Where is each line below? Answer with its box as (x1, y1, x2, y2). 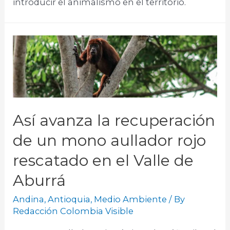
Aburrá (13, 170, 66, 190)
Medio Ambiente (94, 194, 167, 204)
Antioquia (48, 194, 91, 204)
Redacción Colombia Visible (13, 205, 134, 216)
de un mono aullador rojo (13, 130, 206, 150)
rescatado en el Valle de (13, 150, 194, 170)
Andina (13, 194, 45, 204)
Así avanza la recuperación (13, 110, 216, 130)
